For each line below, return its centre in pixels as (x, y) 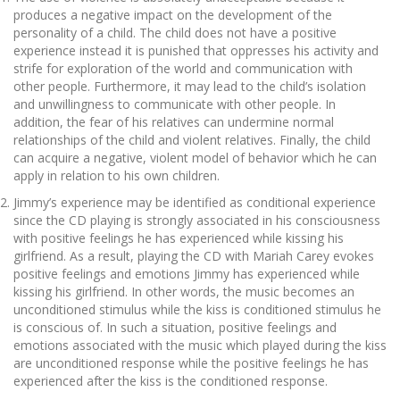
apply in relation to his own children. (117, 176)
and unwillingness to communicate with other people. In (175, 104)
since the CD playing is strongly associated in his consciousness (197, 221)
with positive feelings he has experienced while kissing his (179, 238)
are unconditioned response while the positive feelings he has (191, 363)
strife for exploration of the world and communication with (183, 69)
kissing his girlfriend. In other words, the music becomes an (184, 292)
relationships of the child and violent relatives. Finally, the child (192, 140)
